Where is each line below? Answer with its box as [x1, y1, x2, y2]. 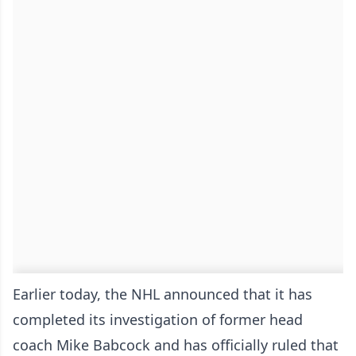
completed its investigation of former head [13, 309, 303, 329]
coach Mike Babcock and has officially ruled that [13, 335, 339, 354]
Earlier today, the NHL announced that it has [13, 284, 312, 304]
